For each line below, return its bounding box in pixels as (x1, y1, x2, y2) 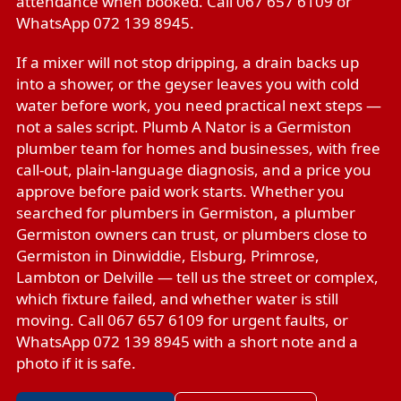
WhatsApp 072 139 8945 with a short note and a (16, 331, 358, 352)
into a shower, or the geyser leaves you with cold (16, 73, 359, 94)
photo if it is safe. (16, 353, 136, 373)
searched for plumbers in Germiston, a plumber (16, 202, 355, 223)
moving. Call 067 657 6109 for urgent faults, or (16, 310, 348, 330)
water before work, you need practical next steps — (16, 95, 381, 115)
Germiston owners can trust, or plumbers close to (16, 224, 367, 244)
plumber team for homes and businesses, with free (16, 138, 380, 158)
